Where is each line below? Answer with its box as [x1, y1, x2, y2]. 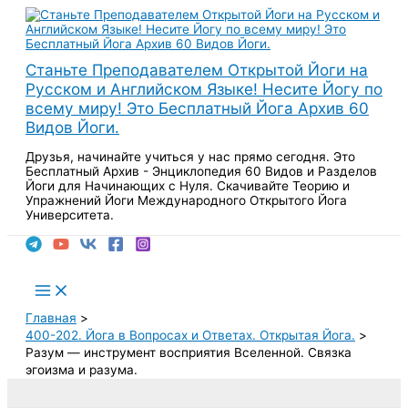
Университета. [25, 207, 114, 222]
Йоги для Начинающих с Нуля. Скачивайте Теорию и [25, 178, 350, 193]
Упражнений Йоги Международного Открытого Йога [25, 192, 347, 208]
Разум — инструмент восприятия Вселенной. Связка [25, 344, 352, 360]
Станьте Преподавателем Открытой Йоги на [25, 60, 368, 80]
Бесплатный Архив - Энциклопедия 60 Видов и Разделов [25, 163, 377, 178]
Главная [25, 310, 76, 325]
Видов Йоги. [25, 117, 119, 138]
